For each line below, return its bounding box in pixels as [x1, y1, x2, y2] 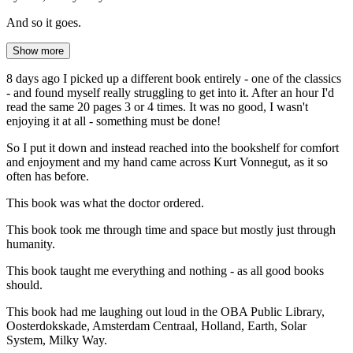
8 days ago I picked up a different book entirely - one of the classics [6, 72, 341, 86]
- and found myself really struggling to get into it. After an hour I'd [6, 86, 334, 100]
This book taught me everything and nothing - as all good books [6, 264, 324, 278]
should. [6, 278, 43, 292]
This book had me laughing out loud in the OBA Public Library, [6, 305, 325, 319]
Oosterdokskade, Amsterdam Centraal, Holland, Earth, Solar [6, 319, 307, 333]
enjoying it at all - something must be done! [6, 114, 221, 128]
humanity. [6, 237, 55, 251]
